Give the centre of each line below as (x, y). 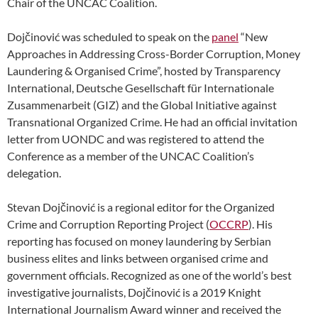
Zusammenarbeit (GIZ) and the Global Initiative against (142, 105)
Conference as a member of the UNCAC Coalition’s (131, 156)
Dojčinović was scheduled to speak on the (109, 37)
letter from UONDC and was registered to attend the (136, 139)
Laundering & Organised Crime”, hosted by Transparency (144, 71)
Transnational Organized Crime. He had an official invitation (152, 122)
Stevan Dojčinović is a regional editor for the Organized (141, 207)
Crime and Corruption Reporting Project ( (108, 224)
